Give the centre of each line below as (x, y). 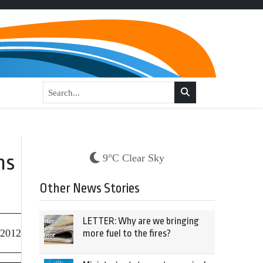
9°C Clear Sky (134, 158)
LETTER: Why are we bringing (141, 221)
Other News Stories (90, 188)
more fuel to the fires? (127, 233)
